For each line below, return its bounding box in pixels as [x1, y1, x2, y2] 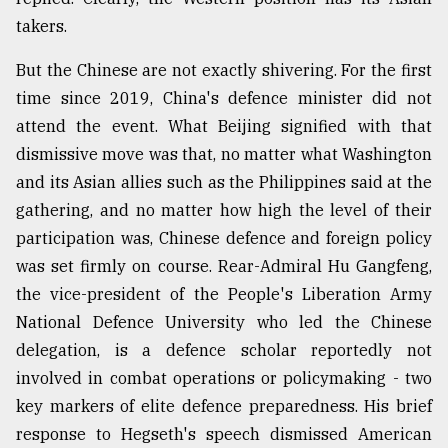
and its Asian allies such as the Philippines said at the [16, 172, 432, 193]
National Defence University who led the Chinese [16, 312, 432, 333]
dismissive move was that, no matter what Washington [16, 144, 432, 165]
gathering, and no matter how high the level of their [16, 200, 432, 221]
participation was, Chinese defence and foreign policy [16, 228, 432, 249]
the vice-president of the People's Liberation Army [16, 284, 432, 305]
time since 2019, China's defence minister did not [16, 88, 432, 109]
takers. [16, 16, 67, 37]
